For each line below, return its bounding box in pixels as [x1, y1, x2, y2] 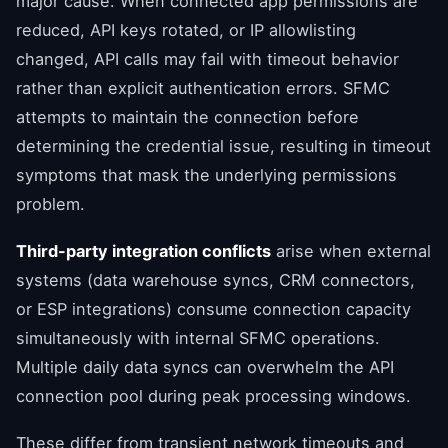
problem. [16, 193, 85, 214]
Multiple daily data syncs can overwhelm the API [16, 356, 394, 377]
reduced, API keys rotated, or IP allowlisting [16, 19, 356, 40]
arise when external [271, 240, 431, 261]
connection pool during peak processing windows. [16, 385, 411, 406]
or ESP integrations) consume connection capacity [16, 298, 411, 319]
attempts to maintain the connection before [16, 106, 359, 127]
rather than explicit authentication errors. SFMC [16, 77, 390, 98]
